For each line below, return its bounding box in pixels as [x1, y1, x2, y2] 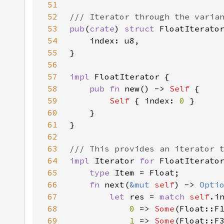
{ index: [134, 95, 179, 105]
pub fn [89, 83, 124, 93]
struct [124, 23, 159, 33]
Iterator [94, 155, 139, 165]
